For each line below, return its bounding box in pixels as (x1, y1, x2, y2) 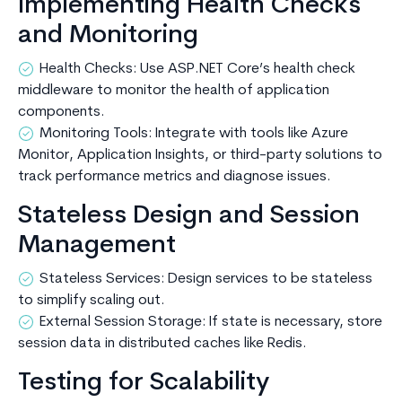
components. (18, 105, 105, 120)
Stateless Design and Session (18, 204, 360, 230)
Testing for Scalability (18, 371, 270, 397)
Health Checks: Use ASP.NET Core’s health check (39, 62, 355, 77)
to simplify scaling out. (18, 293, 165, 309)
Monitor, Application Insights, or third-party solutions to (18, 148, 382, 163)
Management (18, 233, 176, 259)
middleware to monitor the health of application (18, 83, 329, 99)
